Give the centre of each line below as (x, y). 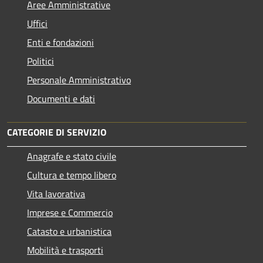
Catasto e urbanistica (69, 231)
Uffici (37, 23)
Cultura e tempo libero (72, 175)
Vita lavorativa (56, 193)
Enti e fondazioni (60, 42)
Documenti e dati (61, 98)
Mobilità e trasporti (65, 250)
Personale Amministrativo (79, 80)
